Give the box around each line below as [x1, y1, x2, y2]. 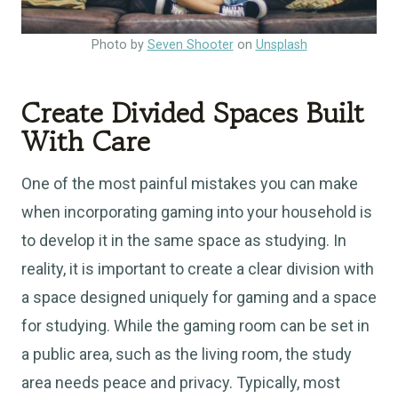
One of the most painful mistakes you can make [21, 174, 358, 194]
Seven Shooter [147, 37, 234, 53]
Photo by [91, 37, 147, 53]
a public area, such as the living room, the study [21, 345, 352, 364]
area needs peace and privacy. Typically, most [21, 373, 340, 393]
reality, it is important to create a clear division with [21, 259, 374, 279]
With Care [21, 121, 150, 163]
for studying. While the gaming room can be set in [21, 316, 370, 336]
